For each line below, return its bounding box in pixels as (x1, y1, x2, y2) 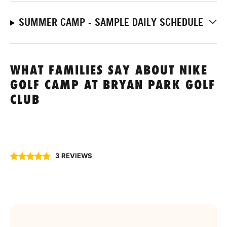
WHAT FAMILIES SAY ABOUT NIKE (10, 64, 208, 78)
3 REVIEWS (55, 152, 92, 160)
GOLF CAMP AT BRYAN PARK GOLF (10, 79, 215, 93)
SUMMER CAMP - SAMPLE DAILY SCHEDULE (18, 16, 203, 28)
